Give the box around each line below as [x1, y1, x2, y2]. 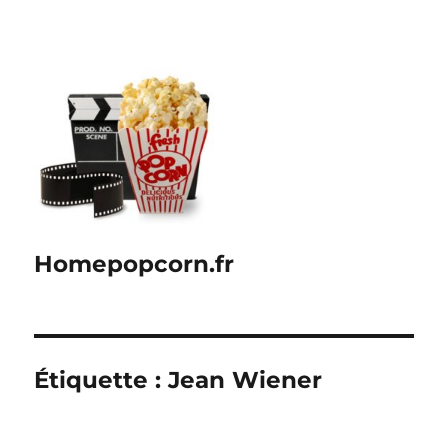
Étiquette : [34, 366, 169, 394]
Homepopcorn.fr [34, 250, 235, 278]
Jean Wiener [168, 366, 323, 394]
